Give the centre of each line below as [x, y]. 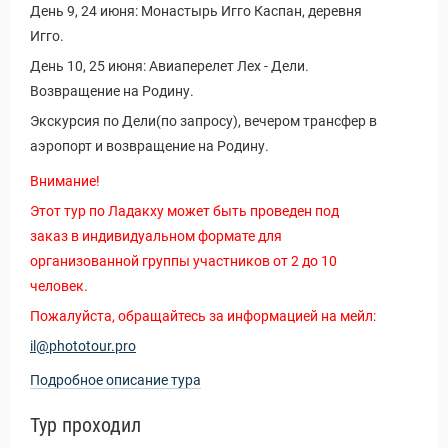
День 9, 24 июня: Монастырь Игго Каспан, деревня [196, 11]
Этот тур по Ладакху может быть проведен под [184, 211]
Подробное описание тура [115, 380]
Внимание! [65, 181]
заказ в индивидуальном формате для [156, 236]
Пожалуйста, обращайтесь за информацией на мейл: [203, 316]
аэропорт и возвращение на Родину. [149, 146]
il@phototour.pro [83, 346]
